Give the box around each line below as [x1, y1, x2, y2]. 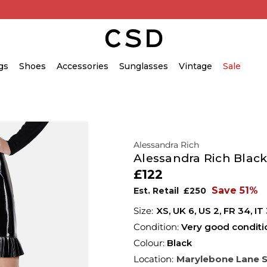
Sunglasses [119, 61, 168, 72]
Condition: [133, 221, 181, 232]
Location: [133, 253, 173, 265]
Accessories [57, 61, 108, 72]
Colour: [133, 237, 167, 249]
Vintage [179, 61, 212, 72]
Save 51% [212, 185, 258, 196]
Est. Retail [133, 185, 181, 196]
